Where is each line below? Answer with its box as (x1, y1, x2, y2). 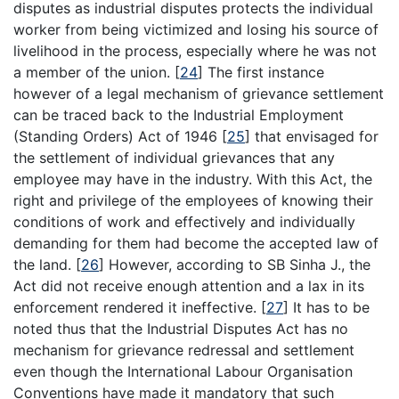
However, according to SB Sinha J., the (104, 255, 370, 273)
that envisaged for (250, 126, 379, 145)
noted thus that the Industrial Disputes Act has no (13, 319, 348, 338)
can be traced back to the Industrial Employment (13, 105, 344, 124)
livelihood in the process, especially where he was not (13, 41, 377, 60)
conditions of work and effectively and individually (13, 212, 355, 231)
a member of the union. (13, 62, 175, 81)
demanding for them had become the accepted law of (13, 233, 379, 252)
